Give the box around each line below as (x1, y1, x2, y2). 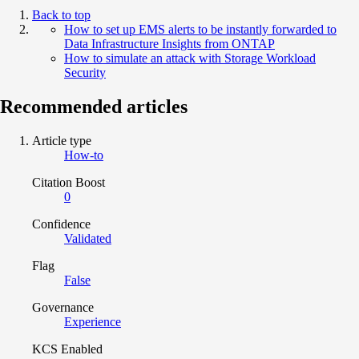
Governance (32, 300, 94, 314)
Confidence (32, 216, 91, 231)
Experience (64, 314, 121, 329)
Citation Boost (32, 175, 105, 189)
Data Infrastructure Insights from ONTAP (64, 36, 275, 50)
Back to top (32, 7, 91, 22)
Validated (64, 231, 111, 245)
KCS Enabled (32, 341, 103, 356)
